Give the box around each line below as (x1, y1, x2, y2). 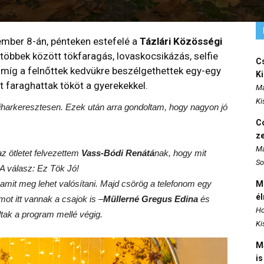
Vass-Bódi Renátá (81, 148, 154, 158)
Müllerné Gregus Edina (103, 194, 198, 204)
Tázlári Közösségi (140, 35, 222, 47)
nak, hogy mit (154, 148, 206, 158)
